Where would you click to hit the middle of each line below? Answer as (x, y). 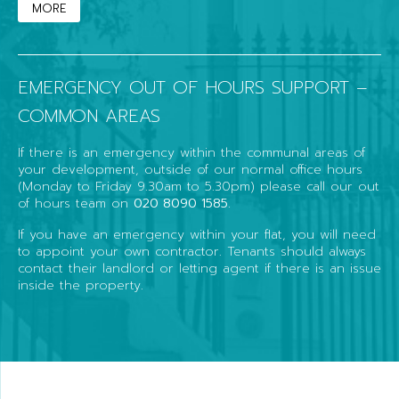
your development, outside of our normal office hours (190, 169)
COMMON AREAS (89, 115)
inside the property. (81, 285)
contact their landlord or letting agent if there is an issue (199, 268)
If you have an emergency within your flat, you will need (197, 234)
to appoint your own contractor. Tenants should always (192, 251)
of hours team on (76, 203)
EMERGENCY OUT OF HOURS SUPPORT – (193, 87)
